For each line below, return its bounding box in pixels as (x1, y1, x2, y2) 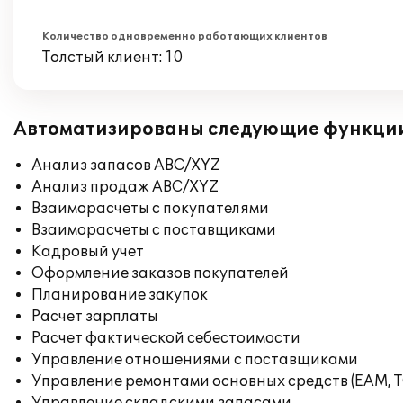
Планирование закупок (31, 286, 208, 304)
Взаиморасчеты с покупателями (31, 200, 269, 218)
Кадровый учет (31, 243, 144, 261)
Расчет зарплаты (31, 308, 158, 326)
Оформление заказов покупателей (31, 264, 289, 282)
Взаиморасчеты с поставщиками (31, 221, 276, 239)
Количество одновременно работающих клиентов (42, 31, 327, 42)
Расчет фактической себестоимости (31, 329, 300, 347)
